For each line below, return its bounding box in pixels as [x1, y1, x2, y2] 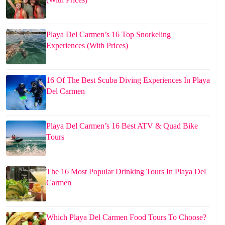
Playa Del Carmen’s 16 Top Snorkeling [46, 30, 171, 39]
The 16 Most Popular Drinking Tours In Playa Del [46, 167, 206, 176]
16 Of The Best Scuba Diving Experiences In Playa [46, 76, 210, 85]
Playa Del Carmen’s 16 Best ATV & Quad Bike [46, 122, 198, 131]
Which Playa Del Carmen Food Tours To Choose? [46, 213, 206, 222]
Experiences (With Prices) [46, 41, 128, 50]
